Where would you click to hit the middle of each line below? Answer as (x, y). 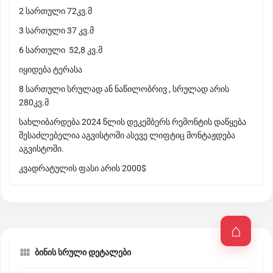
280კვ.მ (34, 102)
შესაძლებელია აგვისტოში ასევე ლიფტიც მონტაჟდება (127, 135)
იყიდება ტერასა (51, 69)
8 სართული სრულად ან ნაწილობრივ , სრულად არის (124, 89)
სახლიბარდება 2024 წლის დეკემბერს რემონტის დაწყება (133, 122)
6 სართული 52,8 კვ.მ (61, 50)
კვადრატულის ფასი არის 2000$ (83, 168)
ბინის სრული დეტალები (83, 252)
